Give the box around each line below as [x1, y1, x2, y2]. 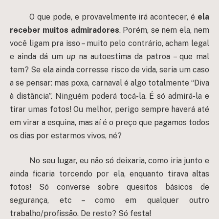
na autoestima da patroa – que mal [75, 51, 210, 61]
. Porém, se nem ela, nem [119, 25, 210, 35]
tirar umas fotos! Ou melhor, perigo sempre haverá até [10, 104, 209, 114]
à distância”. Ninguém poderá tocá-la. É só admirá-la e [10, 91, 209, 101]
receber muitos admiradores [10, 25, 119, 35]
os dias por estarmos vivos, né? [10, 131, 122, 140]
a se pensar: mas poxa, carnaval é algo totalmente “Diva [10, 78, 209, 88]
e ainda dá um [10, 51, 66, 61]
